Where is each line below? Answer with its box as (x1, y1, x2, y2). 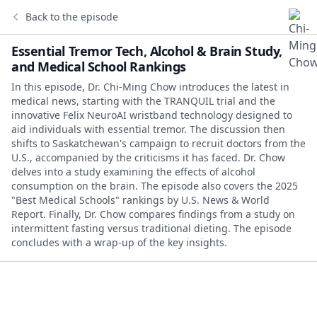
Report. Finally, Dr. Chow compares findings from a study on (11, 207, 295, 221)
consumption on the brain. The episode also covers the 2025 (11, 179, 298, 192)
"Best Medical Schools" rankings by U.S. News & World (11, 193, 270, 207)
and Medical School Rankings (11, 58, 186, 75)
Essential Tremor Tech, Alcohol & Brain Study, (11, 42, 282, 59)
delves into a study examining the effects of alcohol (11, 165, 255, 178)
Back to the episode (25, 10, 118, 23)
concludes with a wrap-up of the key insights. (11, 236, 227, 249)
